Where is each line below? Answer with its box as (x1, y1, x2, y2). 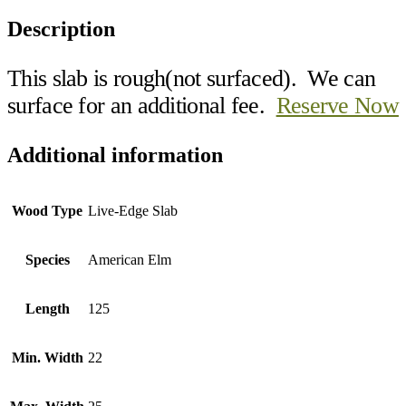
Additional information (7, 142, 223, 167)
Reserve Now (275, 92, 399, 119)
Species (24, 251, 70, 267)
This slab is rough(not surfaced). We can (7, 64, 376, 92)
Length (24, 300, 70, 316)
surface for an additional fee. (7, 92, 276, 119)
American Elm (88, 251, 171, 267)
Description (7, 16, 115, 41)
